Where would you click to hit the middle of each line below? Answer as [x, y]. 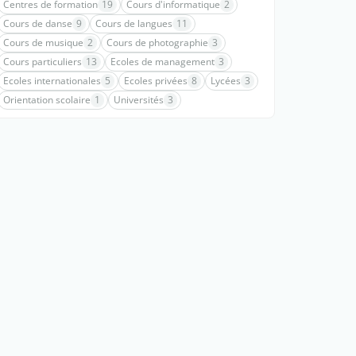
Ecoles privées [156, 81]
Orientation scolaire [47, 100]
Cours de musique [43, 43]
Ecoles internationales [52, 81]
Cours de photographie [157, 43]
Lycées [226, 81]
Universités [139, 100]
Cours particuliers [43, 62]
